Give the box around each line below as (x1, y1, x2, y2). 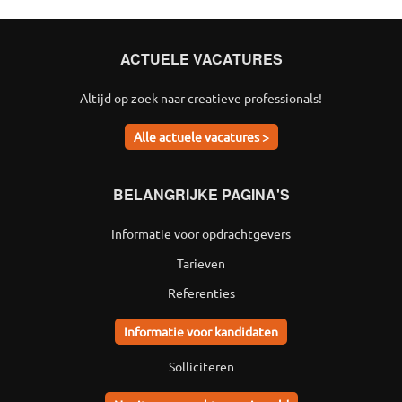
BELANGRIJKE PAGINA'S (112, 184, 290, 205)
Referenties (167, 284, 235, 301)
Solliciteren (168, 358, 234, 374)
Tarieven (177, 255, 225, 271)
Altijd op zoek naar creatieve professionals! (80, 90, 322, 106)
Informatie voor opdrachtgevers (111, 225, 291, 241)
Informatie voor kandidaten (124, 323, 278, 339)
